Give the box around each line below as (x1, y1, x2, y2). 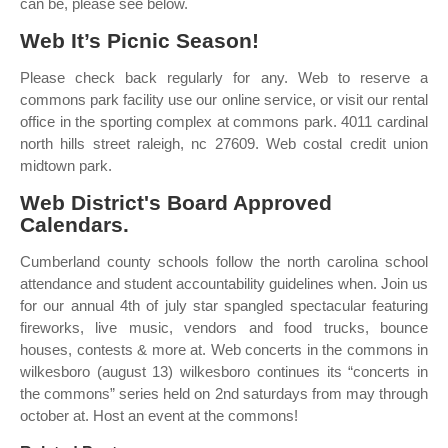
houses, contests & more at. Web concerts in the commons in (20, 341, 428, 358)
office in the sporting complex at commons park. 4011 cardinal (20, 113, 428, 130)
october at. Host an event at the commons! (20, 407, 298, 424)
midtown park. (20, 157, 112, 174)
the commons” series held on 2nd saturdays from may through (20, 385, 428, 402)
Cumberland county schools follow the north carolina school (20, 253, 428, 270)
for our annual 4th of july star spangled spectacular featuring (20, 297, 428, 314)
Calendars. (20, 213, 129, 236)
